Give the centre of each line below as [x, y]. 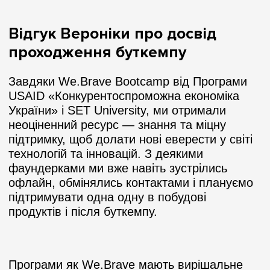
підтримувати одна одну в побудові [107, 197]
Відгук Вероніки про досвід [112, 33]
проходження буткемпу [97, 52]
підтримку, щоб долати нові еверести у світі [130, 139]
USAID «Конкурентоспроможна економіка [124, 96]
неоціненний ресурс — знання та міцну [117, 124]
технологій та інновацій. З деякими [106, 153]
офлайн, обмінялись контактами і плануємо [131, 182]
